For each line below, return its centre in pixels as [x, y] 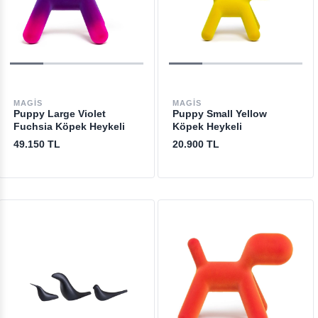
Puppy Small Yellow [219, 114]
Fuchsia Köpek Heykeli [69, 126]
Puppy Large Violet [59, 114]
